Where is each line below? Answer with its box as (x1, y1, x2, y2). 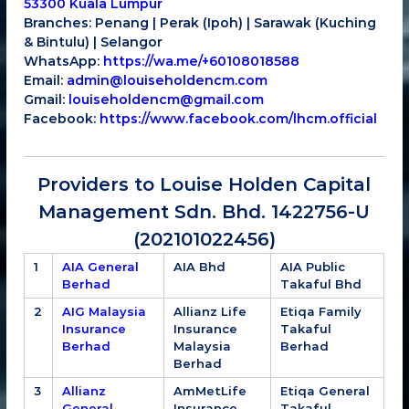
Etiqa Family (280, 303, 362, 319)
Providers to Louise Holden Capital (37, 173, 372, 195)
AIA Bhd (173, 258, 226, 274)
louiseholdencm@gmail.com (68, 90, 265, 108)
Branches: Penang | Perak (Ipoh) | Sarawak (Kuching (24, 14, 377, 31)
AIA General (62, 258, 140, 274)
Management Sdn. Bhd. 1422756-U (38, 200, 371, 223)
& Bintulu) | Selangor (24, 33, 163, 50)
